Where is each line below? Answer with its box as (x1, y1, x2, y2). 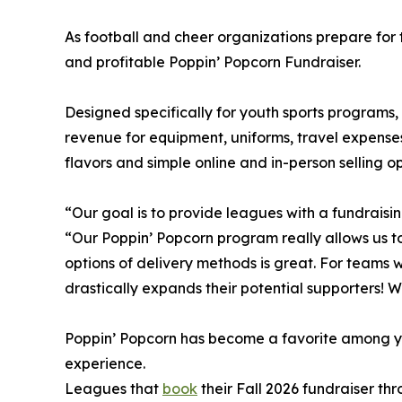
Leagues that (65, 379, 162, 398)
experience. (65, 354, 145, 372)
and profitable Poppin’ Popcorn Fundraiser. (65, 52, 361, 71)
